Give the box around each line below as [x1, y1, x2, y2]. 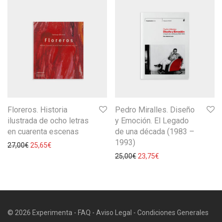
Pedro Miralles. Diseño [115, 105, 195, 114]
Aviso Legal [96, 208, 132, 217]
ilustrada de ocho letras [7, 115, 89, 125]
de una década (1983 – [115, 126, 194, 136]
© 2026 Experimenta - [7, 208, 78, 217]
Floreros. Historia [7, 105, 67, 114]
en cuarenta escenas [7, 126, 79, 136]
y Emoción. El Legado [115, 115, 189, 125]
